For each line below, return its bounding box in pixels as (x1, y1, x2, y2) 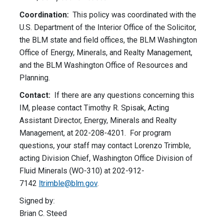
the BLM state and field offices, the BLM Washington (19, 35, 197, 45)
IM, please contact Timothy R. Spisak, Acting (19, 103, 169, 113)
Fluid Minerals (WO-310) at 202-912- (19, 166, 144, 176)
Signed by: (19, 196, 80, 206)
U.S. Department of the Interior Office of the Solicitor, (19, 23, 196, 32)
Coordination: (19, 10, 71, 20)
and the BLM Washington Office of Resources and (19, 61, 187, 70)
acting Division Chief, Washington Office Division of (19, 154, 193, 163)
